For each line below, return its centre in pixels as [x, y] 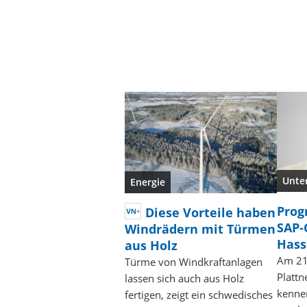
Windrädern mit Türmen [200, 229]
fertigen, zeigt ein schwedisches [199, 295]
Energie [148, 182]
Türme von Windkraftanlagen [194, 262]
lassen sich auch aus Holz [184, 279]
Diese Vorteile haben [210, 213]
